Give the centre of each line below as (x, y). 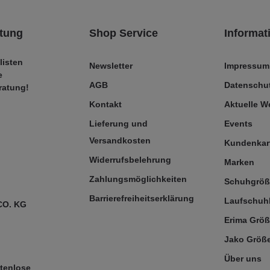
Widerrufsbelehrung (130, 160)
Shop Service (124, 33)
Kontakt (105, 104)
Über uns (243, 259)
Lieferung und (118, 124)
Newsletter (111, 66)
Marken (239, 162)
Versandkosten (120, 140)
